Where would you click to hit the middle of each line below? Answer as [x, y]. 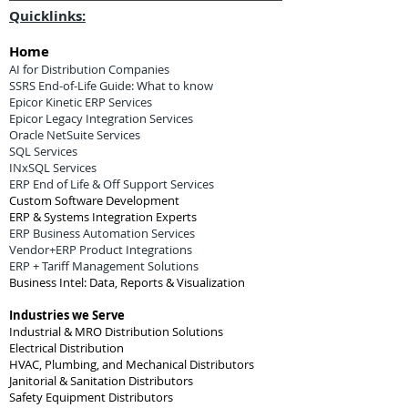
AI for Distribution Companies [89, 69]
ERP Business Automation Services [102, 233]
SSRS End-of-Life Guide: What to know [111, 86]
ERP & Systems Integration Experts [103, 217]
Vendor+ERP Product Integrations [101, 250]
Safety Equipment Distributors [91, 397]
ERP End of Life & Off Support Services [112, 184]
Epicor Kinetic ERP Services [81, 102]
